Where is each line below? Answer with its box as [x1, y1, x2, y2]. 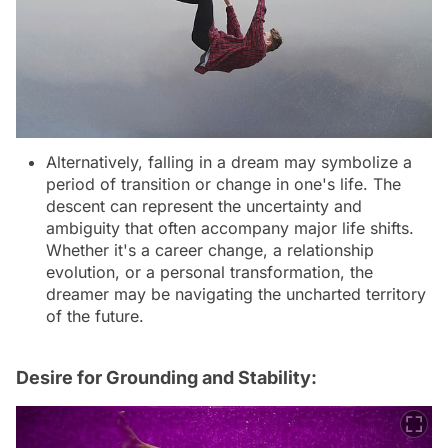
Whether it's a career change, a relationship [46, 239, 374, 260]
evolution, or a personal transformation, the [46, 261, 373, 282]
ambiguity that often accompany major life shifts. [46, 217, 414, 238]
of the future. [46, 305, 144, 326]
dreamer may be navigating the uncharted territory [46, 283, 426, 304]
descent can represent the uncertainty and [46, 195, 362, 216]
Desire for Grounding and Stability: [16, 366, 317, 388]
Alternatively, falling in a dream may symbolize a [46, 151, 412, 172]
